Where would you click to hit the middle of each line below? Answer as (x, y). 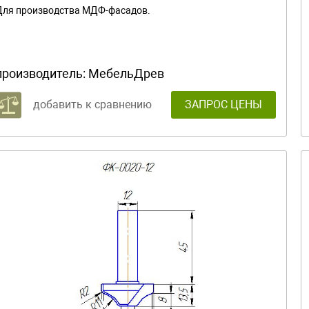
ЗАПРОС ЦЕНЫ (223, 104)
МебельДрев (126, 73)
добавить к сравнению (92, 104)
